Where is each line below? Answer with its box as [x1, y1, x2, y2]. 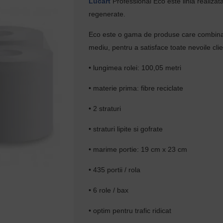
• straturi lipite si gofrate [89, 125, 163, 133]
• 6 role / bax [89, 186, 129, 194]
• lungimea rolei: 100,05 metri [89, 64, 182, 72]
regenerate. [89, 10, 126, 18]
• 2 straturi [89, 105, 121, 112]
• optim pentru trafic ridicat [89, 207, 172, 215]
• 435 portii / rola [89, 166, 141, 174]
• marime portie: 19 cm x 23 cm [89, 145, 188, 153]
